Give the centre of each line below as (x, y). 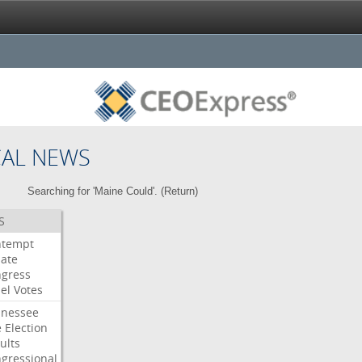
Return (180, 191)
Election (26, 328)
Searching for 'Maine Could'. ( (96, 191)
